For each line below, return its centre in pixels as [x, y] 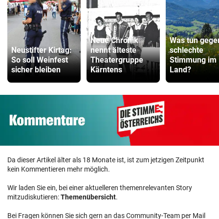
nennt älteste [113, 50]
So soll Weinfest [40, 60]
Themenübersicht [88, 197]
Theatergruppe [117, 60]
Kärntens [106, 70]
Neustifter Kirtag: [42, 50]
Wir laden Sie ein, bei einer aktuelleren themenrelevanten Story [100, 187]
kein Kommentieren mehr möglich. [59, 169]
